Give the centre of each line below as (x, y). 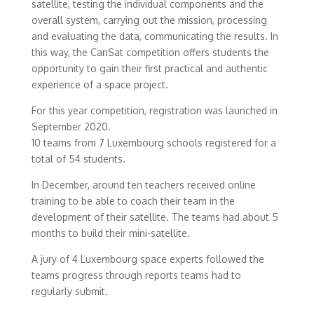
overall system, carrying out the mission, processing (149, 20)
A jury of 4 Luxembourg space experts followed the (148, 259)
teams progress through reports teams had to (136, 275)
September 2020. (71, 127)
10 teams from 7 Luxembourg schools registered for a (153, 143)
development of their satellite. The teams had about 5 (155, 217)
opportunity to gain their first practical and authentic (149, 68)
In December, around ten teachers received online (143, 185)
